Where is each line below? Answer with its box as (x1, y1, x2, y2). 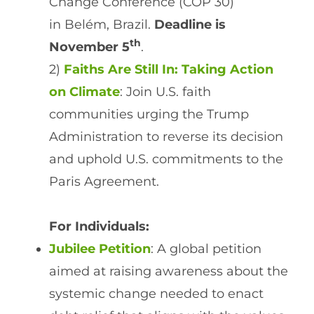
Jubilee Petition (49, 241, 151, 257)
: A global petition (151, 241, 261, 257)
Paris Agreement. (49, 174, 159, 190)
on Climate (49, 84, 120, 100)
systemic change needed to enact (49, 286, 264, 302)
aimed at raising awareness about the (49, 264, 288, 280)
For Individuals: (49, 219, 149, 235)
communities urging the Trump (49, 107, 252, 123)
